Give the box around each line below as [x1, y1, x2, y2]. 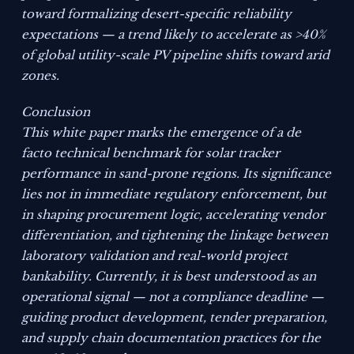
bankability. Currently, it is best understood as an [21, 269, 317, 284]
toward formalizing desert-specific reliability [21, 6, 292, 22]
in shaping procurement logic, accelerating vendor [21, 207, 326, 223]
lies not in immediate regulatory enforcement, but [21, 186, 327, 202]
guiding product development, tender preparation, [21, 310, 328, 326]
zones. [21, 68, 60, 84]
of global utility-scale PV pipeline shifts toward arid [21, 47, 330, 63]
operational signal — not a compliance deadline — [21, 289, 325, 305]
